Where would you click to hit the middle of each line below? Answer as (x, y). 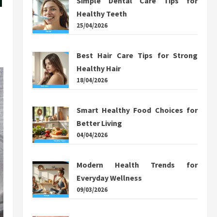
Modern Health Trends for (137, 165)
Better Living (99, 123)
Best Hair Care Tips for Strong (137, 55)
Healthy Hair (98, 68)
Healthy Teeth (101, 14)
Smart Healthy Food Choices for (137, 110)
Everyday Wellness (109, 178)
